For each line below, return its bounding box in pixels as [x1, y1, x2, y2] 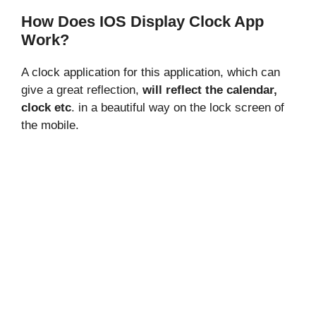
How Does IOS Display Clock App [21, 12, 264, 30]
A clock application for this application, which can [21, 65, 280, 79]
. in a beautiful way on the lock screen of [71, 100, 284, 114]
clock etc [21, 100, 71, 114]
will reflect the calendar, [142, 83, 277, 97]
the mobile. [21, 118, 79, 132]
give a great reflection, [21, 83, 142, 97]
